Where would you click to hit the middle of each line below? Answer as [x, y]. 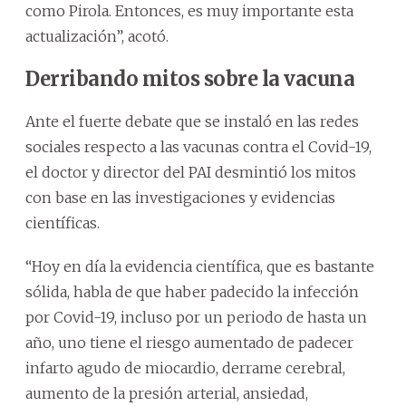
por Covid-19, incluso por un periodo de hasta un [196, 317]
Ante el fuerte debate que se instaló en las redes [192, 121]
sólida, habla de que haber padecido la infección [192, 291]
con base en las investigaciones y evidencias [180, 197]
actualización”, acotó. [97, 36]
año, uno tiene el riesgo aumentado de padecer [189, 342]
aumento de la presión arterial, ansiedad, [167, 393]
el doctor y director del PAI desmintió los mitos [191, 172]
